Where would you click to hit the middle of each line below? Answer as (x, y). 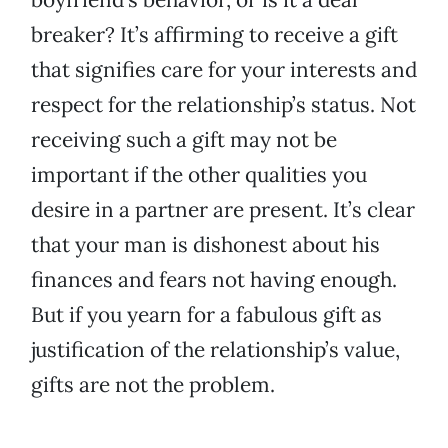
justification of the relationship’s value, (215, 350)
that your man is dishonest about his (205, 245)
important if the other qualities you (199, 175)
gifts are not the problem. (153, 385)
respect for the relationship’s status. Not (223, 105)
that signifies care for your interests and (224, 70)
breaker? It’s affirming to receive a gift (214, 35)
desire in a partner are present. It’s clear (223, 210)
